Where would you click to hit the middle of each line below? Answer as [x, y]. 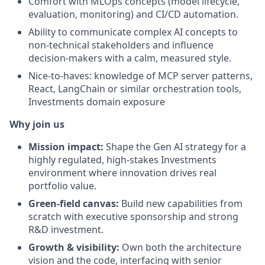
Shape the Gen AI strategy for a [175, 147]
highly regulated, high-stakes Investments [122, 160]
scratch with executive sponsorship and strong [133, 217]
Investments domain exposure [97, 102]
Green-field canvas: [74, 204]
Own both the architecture [180, 248]
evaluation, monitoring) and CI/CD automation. [133, 14]
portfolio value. [62, 186]
